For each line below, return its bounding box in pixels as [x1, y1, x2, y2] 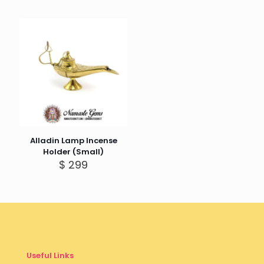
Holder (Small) [43, 146, 104, 158]
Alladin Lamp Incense [29, 135, 117, 147]
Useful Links [27, 250, 74, 262]
